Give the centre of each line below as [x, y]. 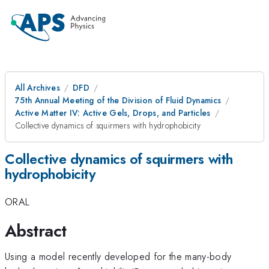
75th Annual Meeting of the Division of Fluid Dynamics [118, 100]
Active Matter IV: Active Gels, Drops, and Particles [113, 113]
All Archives [38, 88]
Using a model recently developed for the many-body [118, 256]
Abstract [36, 231]
